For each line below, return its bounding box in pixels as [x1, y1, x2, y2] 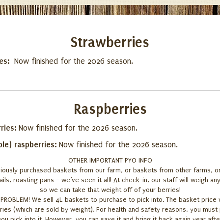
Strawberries [71, 34, 149, 51]
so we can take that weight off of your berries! [39, 186, 181, 193]
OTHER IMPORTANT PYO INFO [68, 157, 152, 164]
